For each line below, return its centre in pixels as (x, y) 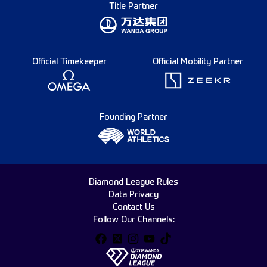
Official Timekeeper (69, 62)
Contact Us (133, 207)
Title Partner (133, 7)
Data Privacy (133, 195)
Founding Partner (133, 117)
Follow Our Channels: (133, 220)
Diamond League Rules (133, 182)
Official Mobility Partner (198, 62)
